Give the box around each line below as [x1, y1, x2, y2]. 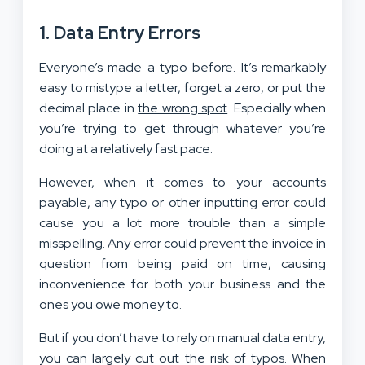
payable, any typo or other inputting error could [39, 193, 326, 211]
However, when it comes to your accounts [39, 173, 326, 191]
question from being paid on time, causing [39, 254, 326, 272]
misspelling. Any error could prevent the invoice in [39, 234, 326, 252]
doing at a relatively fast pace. [39, 139, 213, 157]
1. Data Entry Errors [39, 20, 200, 45]
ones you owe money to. [39, 295, 182, 313]
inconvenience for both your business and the [39, 275, 326, 292]
